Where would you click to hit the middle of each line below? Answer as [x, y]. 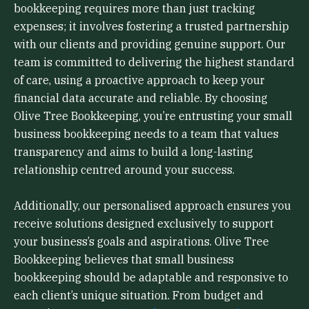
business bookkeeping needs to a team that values [146, 134]
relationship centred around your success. [124, 170]
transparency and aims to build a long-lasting [133, 152]
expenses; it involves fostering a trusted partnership [151, 27]
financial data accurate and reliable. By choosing [141, 98]
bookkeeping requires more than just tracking [134, 9]
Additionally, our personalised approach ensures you [152, 205]
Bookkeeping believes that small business [124, 259]
